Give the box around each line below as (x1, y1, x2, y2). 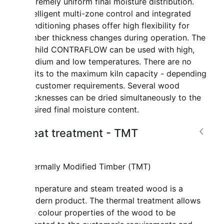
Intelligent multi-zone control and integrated (23, 8, 191, 19)
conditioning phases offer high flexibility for (23, 20, 190, 31)
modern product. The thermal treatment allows (23, 195, 201, 206)
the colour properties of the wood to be (23, 207, 176, 218)
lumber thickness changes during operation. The (23, 32, 206, 43)
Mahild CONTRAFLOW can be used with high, (23, 44, 195, 55)
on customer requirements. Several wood (23, 80, 180, 91)
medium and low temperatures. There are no (23, 56, 192, 67)
